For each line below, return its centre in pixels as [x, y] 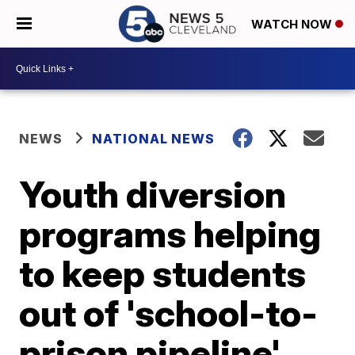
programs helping [170, 234]
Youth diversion [153, 194]
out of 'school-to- [169, 313]
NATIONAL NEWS [154, 139]
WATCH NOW [293, 25]
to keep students [163, 273]
